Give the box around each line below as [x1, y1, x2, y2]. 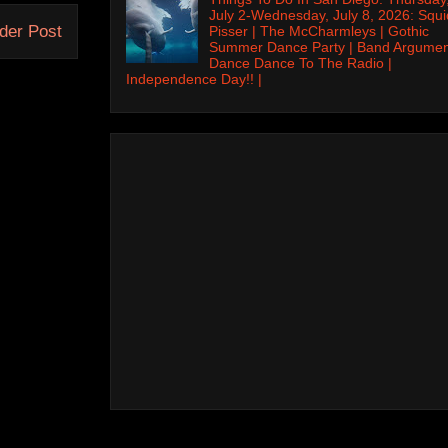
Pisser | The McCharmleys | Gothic [208, 22, 429, 39]
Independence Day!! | [126, 70, 262, 87]
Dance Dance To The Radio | [208, 54, 392, 71]
